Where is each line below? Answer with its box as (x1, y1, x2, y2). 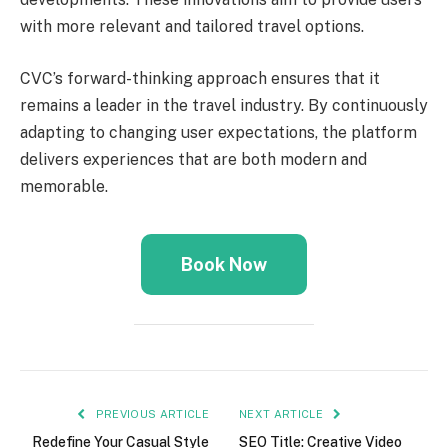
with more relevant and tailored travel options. (20, 17, 364, 37)
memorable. (20, 176, 108, 196)
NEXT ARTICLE (239, 408, 327, 421)
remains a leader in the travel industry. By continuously (20, 95, 428, 115)
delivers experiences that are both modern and (20, 149, 367, 169)
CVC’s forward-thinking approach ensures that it (20, 68, 380, 88)
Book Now (181, 253, 267, 275)
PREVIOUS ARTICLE (92, 408, 209, 421)
